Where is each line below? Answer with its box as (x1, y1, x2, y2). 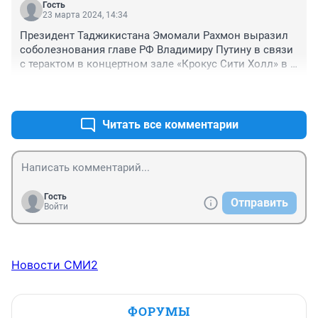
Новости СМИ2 (11, 257, 98, 272)
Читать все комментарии (102, 117, 238, 131)
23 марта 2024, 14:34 (43, 9, 128, 20)
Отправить (231, 195, 288, 209)
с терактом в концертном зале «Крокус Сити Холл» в (20, 57, 287, 70)
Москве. (20, 71, 62, 84)
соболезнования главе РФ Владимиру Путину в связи (20, 43, 293, 56)
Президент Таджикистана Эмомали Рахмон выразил (20, 28, 288, 42)
